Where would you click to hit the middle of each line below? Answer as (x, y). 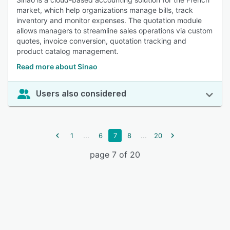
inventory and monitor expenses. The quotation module (109, 20)
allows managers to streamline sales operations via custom (114, 31)
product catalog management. (68, 51)
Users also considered (81, 94)
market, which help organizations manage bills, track (105, 10)
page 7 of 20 (115, 155)
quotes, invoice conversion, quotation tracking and (101, 41)
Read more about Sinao (57, 66)
